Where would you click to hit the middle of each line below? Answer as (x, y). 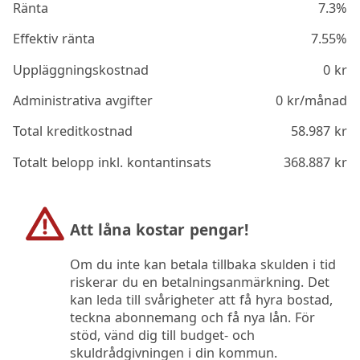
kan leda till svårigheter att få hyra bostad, (201, 299)
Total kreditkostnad (73, 131)
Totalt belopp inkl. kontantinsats (112, 162)
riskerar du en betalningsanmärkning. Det (199, 282)
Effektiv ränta (54, 39)
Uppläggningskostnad (81, 70)
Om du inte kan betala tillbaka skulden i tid (202, 264)
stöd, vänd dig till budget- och (162, 335)
